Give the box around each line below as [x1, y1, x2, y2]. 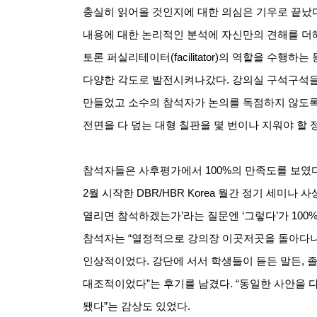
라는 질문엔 [183, 209, 239, 221]
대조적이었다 [83, 277, 146, 289]
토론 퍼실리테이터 [83, 51, 171, 63]
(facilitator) [171, 51, 219, 63]
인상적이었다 [83, 255, 146, 267]
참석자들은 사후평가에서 [83, 164, 202, 176]
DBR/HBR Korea [134, 187, 218, 199]
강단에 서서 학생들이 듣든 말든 [152, 255, 301, 267]
